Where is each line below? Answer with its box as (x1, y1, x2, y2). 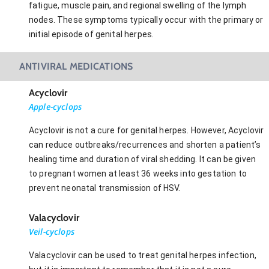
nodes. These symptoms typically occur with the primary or (29, 14, 264, 25)
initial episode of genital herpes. (29, 29, 154, 39)
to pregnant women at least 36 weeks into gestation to (29, 168, 247, 178)
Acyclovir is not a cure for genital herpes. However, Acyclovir (29, 125, 264, 135)
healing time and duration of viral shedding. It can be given (29, 154, 256, 164)
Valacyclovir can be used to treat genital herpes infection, (29, 250, 256, 260)
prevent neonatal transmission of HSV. (29, 183, 181, 193)
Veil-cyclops (29, 225, 74, 237)
